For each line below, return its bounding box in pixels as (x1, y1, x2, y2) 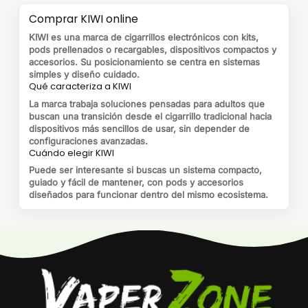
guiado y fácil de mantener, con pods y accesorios (29, 177, 243, 188)
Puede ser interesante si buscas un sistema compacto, (29, 164, 262, 176)
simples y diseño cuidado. (29, 69, 140, 80)
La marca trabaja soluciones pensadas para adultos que (29, 98, 265, 109)
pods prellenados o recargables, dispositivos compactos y (29, 44, 276, 56)
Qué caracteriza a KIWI (29, 80, 131, 93)
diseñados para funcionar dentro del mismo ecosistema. (29, 189, 268, 201)
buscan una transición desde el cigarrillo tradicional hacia (29, 110, 272, 122)
